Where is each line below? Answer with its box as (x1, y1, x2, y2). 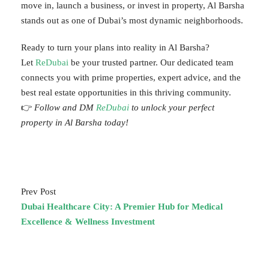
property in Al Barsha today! (21, 117, 128, 127)
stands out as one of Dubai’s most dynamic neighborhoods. (21, 15, 243, 25)
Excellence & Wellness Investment (21, 216, 155, 226)
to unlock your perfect (131, 102, 214, 112)
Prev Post (21, 186, 56, 196)
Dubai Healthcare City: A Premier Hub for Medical (21, 201, 223, 211)
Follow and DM (34, 102, 94, 112)
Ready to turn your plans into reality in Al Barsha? (21, 42, 210, 52)
